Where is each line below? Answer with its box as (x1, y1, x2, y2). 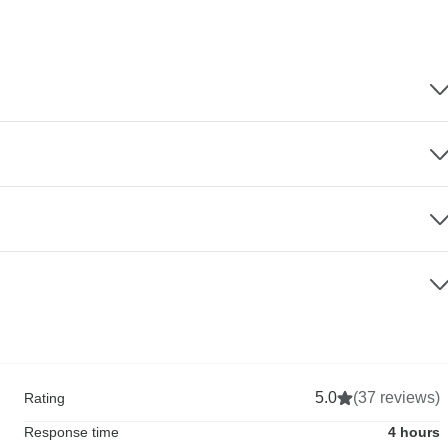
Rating (24, 390, 65, 407)
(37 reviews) (353, 389, 440, 407)
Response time (24, 424, 119, 441)
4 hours (388, 424, 440, 441)
